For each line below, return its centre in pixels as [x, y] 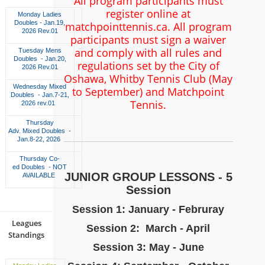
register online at [148, 13]
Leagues [26, 223]
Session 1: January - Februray [148, 210]
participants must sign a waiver [148, 39]
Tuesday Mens [40, 50]
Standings [27, 235]
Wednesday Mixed [40, 86]
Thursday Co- [40, 158]
